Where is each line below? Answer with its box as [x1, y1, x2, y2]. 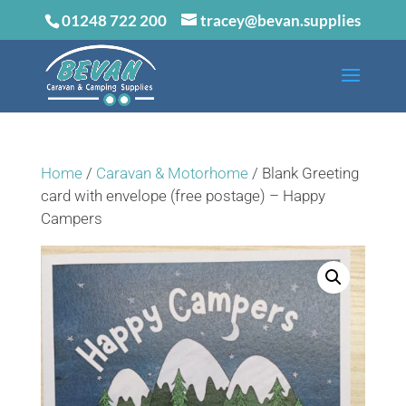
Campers [40, 209, 102, 227]
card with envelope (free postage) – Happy [40, 187, 325, 205]
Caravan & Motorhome [95, 164, 248, 182]
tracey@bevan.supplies [200, 10, 362, 30]
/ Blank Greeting [247, 164, 359, 182]
